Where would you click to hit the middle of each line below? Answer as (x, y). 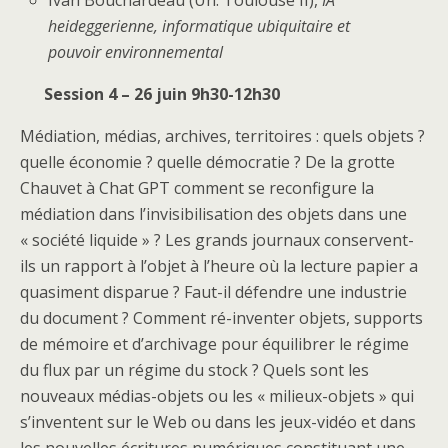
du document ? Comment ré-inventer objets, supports (221, 317)
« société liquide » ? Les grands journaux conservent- (217, 239)
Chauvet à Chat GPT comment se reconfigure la (197, 187)
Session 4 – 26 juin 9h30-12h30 (150, 93)
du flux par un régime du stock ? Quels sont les (194, 369)
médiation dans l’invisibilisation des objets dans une (213, 213)
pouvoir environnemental (136, 51)
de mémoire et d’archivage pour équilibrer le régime (214, 343)
